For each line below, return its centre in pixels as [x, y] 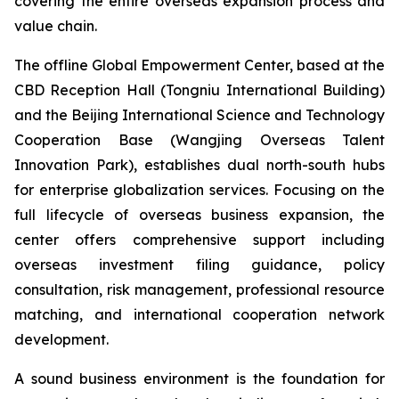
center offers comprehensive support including [199, 240]
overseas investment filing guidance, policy [199, 265]
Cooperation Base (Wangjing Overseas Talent [199, 140]
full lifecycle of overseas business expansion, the [199, 215]
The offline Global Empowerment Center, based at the [199, 65]
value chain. [56, 26]
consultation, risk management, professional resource [199, 289]
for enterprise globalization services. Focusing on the [199, 190]
